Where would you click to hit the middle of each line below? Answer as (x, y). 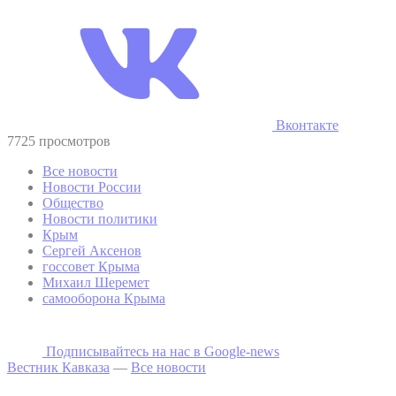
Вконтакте (305, 125)
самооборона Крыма (104, 298)
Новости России (92, 187)
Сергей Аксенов (92, 250)
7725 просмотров (59, 141)
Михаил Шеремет (96, 282)
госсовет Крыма (91, 266)
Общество (73, 202)
